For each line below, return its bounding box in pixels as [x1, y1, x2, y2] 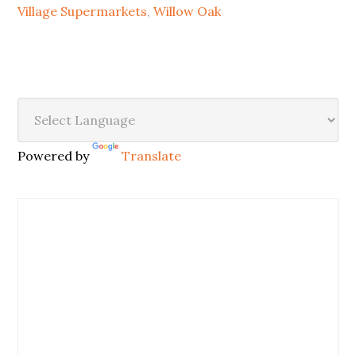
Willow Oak [153, 3, 222, 19]
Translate [122, 147, 182, 164]
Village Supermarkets [17, 3, 148, 19]
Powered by [17, 147, 93, 164]
